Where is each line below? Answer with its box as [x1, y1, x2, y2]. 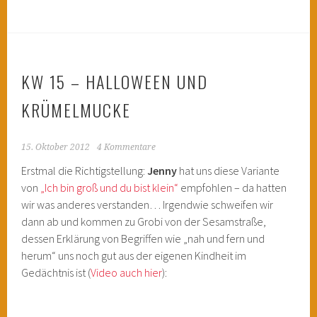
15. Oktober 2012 [21, 142, 91, 152]
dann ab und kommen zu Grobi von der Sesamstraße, [21, 214, 267, 229]
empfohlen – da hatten [178, 180, 287, 195]
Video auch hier [91, 265, 163, 279]
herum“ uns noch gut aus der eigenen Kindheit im [21, 248, 247, 263]
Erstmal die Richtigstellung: [21, 163, 148, 178]
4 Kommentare [97, 142, 156, 152]
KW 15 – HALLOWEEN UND [21, 69, 209, 94]
